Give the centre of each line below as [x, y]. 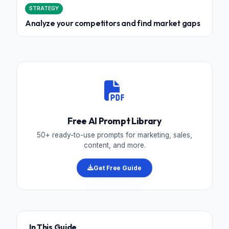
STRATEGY [44, 9]
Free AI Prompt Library [114, 121]
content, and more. [114, 145]
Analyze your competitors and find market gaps [113, 23]
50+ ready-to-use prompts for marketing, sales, [114, 135]
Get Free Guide [118, 168]
